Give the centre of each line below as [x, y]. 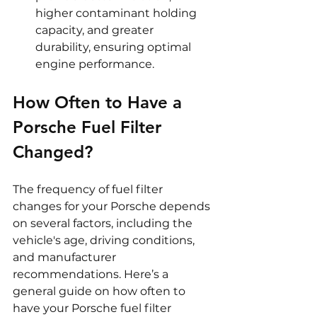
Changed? [53, 152]
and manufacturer [66, 258]
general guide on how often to [100, 292]
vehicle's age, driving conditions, [105, 241]
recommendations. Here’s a [92, 275]
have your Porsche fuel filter [93, 309]
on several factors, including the [104, 224]
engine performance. [95, 64]
